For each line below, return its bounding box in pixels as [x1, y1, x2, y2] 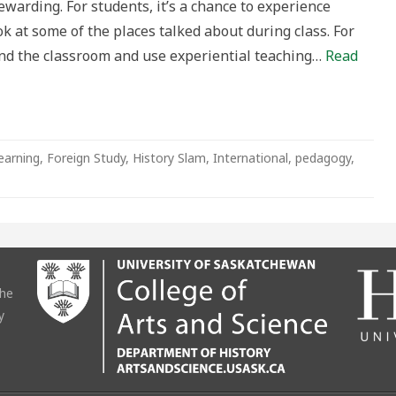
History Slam [133, 149, 206, 166]
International [213, 149, 288, 166]
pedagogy [295, 149, 351, 166]
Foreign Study [47, 149, 126, 166]
